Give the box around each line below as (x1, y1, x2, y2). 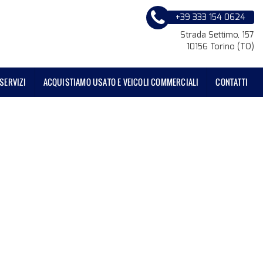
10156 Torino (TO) (187, 41, 254, 52)
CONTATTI (215, 76, 248, 88)
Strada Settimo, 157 (180, 29, 254, 41)
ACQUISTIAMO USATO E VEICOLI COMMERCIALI (43, 76, 199, 88)
